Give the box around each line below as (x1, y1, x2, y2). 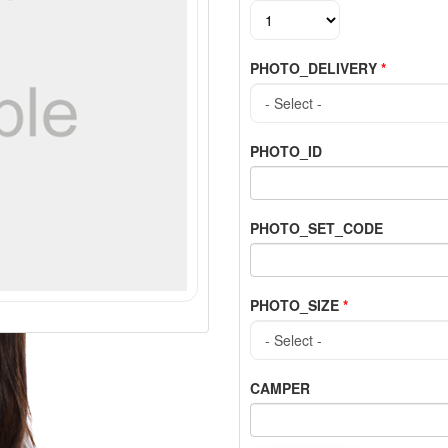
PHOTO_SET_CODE (250, 218, 383, 238)
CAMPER (250, 378, 310, 398)
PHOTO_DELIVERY (250, 58, 381, 78)
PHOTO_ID (250, 141, 322, 161)
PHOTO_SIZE (250, 295, 343, 315)
